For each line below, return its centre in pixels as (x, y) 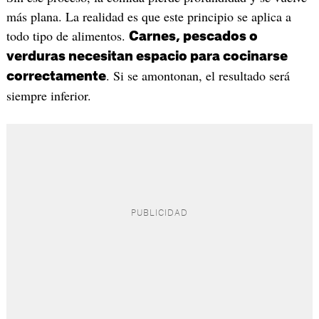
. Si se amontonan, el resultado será (198, 75)
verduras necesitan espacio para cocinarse (147, 56)
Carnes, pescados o (193, 36)
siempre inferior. (48, 95)
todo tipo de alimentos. (67, 35)
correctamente (56, 76)
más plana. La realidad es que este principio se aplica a (148, 16)
